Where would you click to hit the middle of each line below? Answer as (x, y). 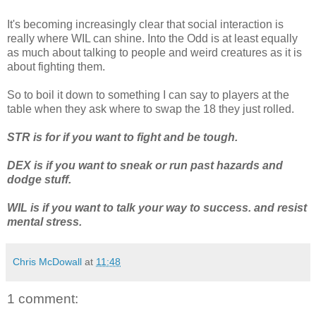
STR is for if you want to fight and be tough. (124, 137)
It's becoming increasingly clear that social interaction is (145, 24)
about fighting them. (56, 66)
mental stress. (46, 221)
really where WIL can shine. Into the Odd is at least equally (152, 38)
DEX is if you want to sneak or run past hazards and (145, 165)
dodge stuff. (39, 179)
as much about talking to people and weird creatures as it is (154, 52)
